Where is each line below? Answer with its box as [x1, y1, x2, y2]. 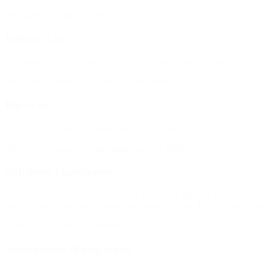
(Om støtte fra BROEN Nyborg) [5, 10, 127, 20]
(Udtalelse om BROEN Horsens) [5, 221, 130, 232]
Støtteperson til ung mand [5, 242, 132, 255]
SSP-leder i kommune [5, 165, 111, 178]
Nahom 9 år [5, 32, 64, 45]
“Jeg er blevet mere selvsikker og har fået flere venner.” [5, 123, 213, 133]
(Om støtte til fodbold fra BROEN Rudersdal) [5, 77, 178, 87]
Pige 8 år [5, 99, 48, 112]
